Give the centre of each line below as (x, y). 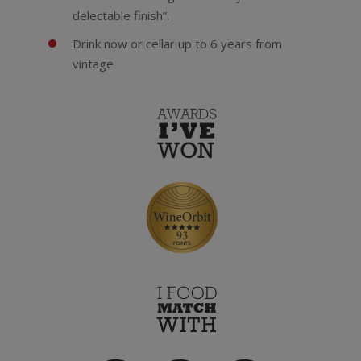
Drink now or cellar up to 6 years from (177, 44)
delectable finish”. (120, 15)
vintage (93, 64)
